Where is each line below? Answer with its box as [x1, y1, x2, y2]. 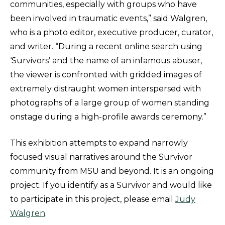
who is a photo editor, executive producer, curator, [10, 28, 213, 38]
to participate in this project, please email [10, 194, 175, 204]
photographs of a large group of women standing [10, 98, 209, 108]
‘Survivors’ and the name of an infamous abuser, [10, 56, 202, 66]
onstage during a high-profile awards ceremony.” [10, 112, 206, 122]
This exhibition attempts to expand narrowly [10, 138, 188, 148]
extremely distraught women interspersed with [10, 84, 201, 94]
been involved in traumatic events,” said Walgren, [10, 14, 207, 24]
